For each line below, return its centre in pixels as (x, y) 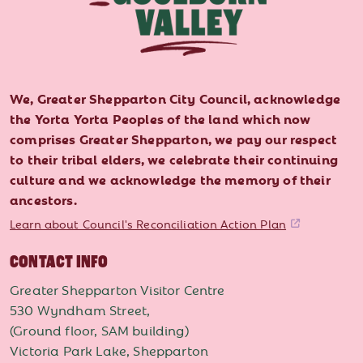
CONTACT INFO (59, 262)
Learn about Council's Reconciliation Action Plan (148, 224)
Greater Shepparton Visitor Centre (117, 290)
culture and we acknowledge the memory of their (170, 179)
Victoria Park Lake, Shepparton (109, 350)
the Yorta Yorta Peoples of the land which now (160, 119)
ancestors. (43, 200)
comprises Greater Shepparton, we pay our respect (174, 139)
